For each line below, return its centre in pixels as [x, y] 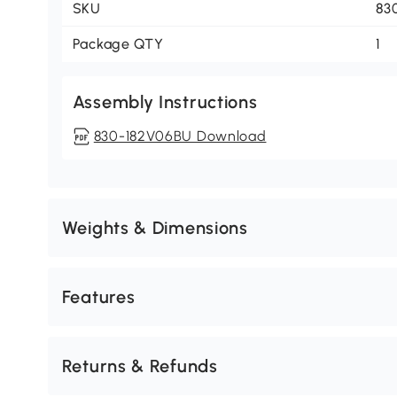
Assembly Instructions [165, 102]
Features [98, 297]
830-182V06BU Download [180, 136]
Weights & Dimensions [155, 228]
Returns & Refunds [140, 366]
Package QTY [118, 44]
